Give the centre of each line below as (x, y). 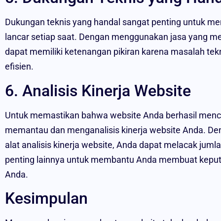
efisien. (19, 67)
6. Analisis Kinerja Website (98, 91)
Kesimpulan (46, 199)
